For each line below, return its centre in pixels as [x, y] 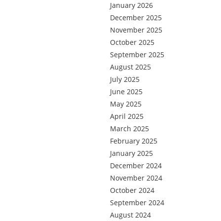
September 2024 [137, 203]
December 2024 [136, 166]
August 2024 [130, 215]
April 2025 [127, 116]
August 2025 [130, 67]
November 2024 [136, 178]
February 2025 [134, 141]
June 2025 [126, 92]
